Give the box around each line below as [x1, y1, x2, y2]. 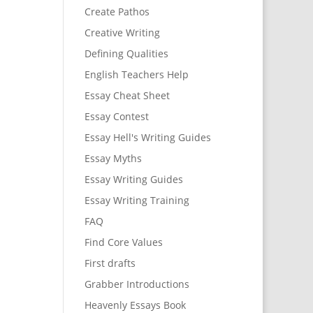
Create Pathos [84, 5, 150, 19]
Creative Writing [84, 26, 160, 40]
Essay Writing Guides [84, 173, 183, 187]
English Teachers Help [84, 68, 189, 82]
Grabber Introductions [84, 277, 189, 291]
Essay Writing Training [84, 194, 189, 208]
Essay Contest [84, 110, 149, 124]
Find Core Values [84, 235, 163, 249]
